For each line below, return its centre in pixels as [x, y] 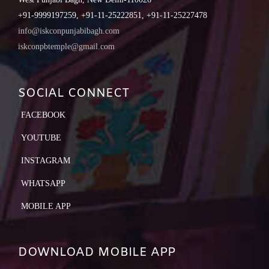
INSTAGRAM [46, 160]
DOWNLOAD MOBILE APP [97, 252]
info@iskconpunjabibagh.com [69, 31]
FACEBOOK [43, 115]
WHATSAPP [43, 183]
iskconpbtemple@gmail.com [66, 46]
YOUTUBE [41, 138]
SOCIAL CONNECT [74, 93]
